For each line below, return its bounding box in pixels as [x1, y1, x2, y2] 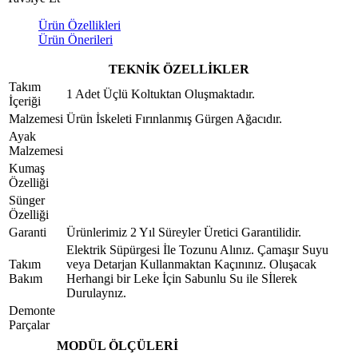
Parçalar [9, 317, 50, 332]
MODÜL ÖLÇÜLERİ [56, 338, 178, 352]
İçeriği [9, 93, 41, 108]
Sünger [9, 193, 45, 207]
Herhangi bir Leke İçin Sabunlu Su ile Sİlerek [66, 271, 297, 285]
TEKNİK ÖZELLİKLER [109, 62, 249, 76]
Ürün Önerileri [38, 32, 113, 46]
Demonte [9, 303, 55, 317]
